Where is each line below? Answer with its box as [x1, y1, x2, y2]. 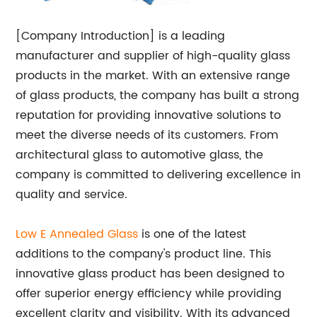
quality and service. [16, 185, 128, 204]
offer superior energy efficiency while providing [16, 284, 282, 304]
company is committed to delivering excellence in [16, 166, 301, 185]
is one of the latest [138, 225, 247, 244]
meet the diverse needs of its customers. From [16, 126, 279, 145]
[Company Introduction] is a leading [16, 27, 226, 46]
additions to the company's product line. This [16, 245, 272, 264]
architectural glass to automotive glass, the [16, 146, 264, 165]
